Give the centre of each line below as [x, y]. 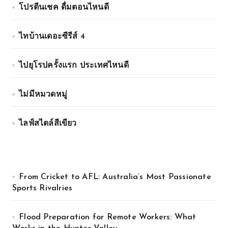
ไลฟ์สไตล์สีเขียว [48, 124]
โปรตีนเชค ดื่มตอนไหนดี [64, 8]
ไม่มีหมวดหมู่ [43, 95]
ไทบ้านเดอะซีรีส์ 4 [52, 37]
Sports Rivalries [42, 188]
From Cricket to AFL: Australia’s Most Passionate [115, 177]
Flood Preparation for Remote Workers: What [108, 217]
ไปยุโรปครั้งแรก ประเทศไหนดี [74, 66]
